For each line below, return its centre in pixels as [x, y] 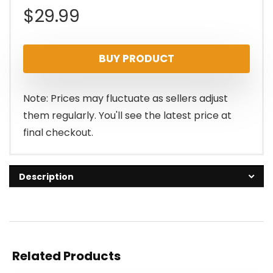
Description [46, 177]
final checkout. [58, 133]
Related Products [66, 256]
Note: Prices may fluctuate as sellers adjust [126, 99]
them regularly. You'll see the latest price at [127, 116]
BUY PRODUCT [136, 59]
